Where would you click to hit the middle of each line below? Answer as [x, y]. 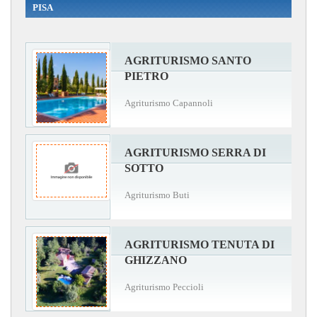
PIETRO [146, 76]
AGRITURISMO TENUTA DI [200, 244]
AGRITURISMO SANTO [188, 60]
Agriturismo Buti [157, 195]
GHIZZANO [156, 260]
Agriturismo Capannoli [169, 103]
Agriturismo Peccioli [164, 287]
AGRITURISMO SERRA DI [195, 152]
